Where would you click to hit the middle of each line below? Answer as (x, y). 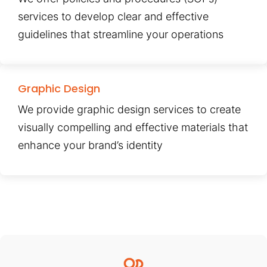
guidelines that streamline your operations (121, 35)
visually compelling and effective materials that (133, 128)
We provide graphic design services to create (129, 110)
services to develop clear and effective (113, 17)
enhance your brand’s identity (90, 145)
